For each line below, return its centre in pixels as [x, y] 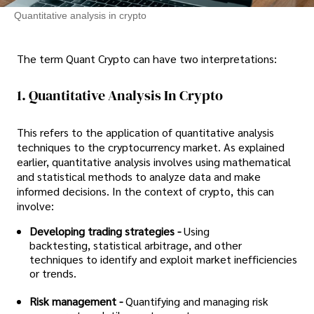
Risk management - [76, 301]
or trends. [53, 273]
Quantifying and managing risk [196, 301]
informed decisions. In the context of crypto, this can [145, 191]
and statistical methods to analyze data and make [139, 176]
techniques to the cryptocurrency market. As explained [151, 146]
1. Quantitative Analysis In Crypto [120, 96]
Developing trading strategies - [105, 231]
